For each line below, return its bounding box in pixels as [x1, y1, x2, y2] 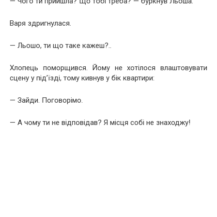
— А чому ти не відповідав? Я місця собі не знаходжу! [10, 118, 190, 127]
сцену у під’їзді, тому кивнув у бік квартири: [10, 74, 155, 82]
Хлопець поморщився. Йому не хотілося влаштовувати [10, 63, 207, 72]
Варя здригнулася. [10, 19, 71, 28]
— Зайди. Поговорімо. [10, 96, 83, 105]
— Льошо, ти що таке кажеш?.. [10, 41, 111, 50]
